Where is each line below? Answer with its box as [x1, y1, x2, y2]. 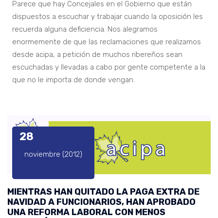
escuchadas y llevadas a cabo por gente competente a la [12, 62, 205, 72]
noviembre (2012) [24, 149, 82, 159]
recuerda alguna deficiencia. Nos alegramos [12, 24, 158, 34]
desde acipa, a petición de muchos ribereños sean [12, 50, 182, 59]
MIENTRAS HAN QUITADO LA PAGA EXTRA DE [7, 186, 200, 197]
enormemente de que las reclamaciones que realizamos [12, 37, 201, 46]
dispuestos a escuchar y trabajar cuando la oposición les [12, 12, 203, 21]
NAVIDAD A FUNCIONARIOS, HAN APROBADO [7, 196, 196, 207]
